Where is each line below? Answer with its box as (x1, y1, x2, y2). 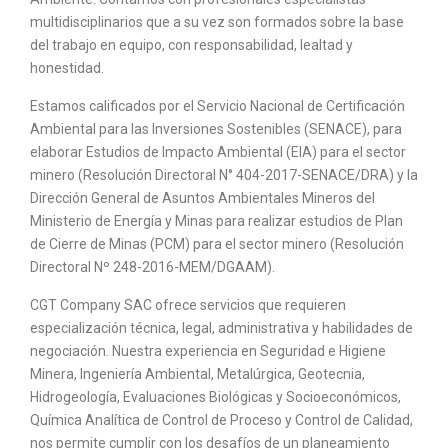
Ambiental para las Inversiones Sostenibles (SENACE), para (30, 121, 402, 138)
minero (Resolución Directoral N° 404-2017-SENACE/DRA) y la (30, 167, 418, 184)
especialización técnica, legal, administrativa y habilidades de (30, 320, 413, 337)
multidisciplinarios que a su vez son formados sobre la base (30, 14, 404, 31)
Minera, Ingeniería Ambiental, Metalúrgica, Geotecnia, (30, 366, 365, 383)
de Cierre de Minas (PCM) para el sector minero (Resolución (30, 236, 404, 253)
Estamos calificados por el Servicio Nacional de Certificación (30, 98, 405, 115)
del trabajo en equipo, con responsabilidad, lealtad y (30, 37, 353, 54)
